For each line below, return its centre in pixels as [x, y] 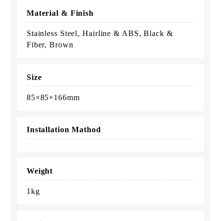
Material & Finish [60, 13]
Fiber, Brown [50, 44]
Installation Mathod [64, 130]
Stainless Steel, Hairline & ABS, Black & [100, 33]
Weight [40, 171]
